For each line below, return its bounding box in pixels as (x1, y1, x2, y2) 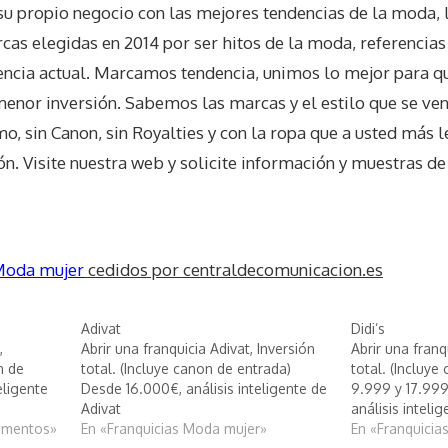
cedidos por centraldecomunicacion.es (84, 258, 383, 280)
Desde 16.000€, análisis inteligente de (80, 379, 327, 397)
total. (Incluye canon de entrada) (80, 359, 291, 377)
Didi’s (351, 319, 386, 337)
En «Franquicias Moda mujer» (80, 419, 267, 437)
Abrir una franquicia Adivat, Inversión (80, 339, 315, 357)
